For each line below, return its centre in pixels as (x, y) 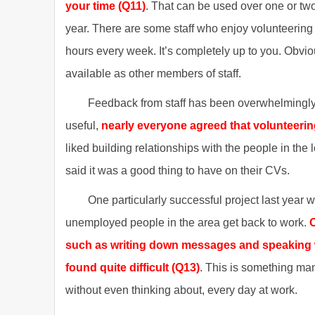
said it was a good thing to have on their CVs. (178, 171)
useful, (82, 126)
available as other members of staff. (153, 73)
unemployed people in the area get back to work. (186, 223)
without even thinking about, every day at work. (181, 290)
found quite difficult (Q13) (133, 268)
